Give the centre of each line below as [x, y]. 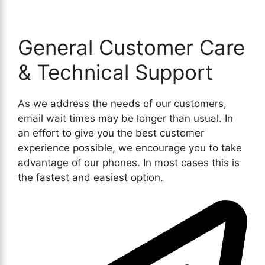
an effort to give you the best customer [111, 133]
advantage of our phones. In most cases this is [129, 162]
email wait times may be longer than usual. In [125, 118]
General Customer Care [131, 47]
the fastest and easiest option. [91, 177]
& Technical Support [115, 72]
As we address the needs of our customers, [122, 103]
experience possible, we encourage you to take [130, 148]
